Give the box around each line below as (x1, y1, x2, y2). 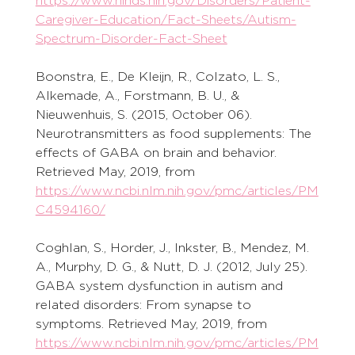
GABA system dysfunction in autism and (35, 278, 287, 294)
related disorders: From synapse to (35, 297, 255, 313)
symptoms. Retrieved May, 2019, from (35, 316, 271, 332)
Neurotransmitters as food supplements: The (35, 126, 315, 142)
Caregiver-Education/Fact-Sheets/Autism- (35, 12, 296, 28)
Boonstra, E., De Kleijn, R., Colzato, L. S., (35, 69, 284, 85)
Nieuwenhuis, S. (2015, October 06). (35, 107, 256, 123)
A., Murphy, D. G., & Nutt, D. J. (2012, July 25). (35, 259, 311, 275)
